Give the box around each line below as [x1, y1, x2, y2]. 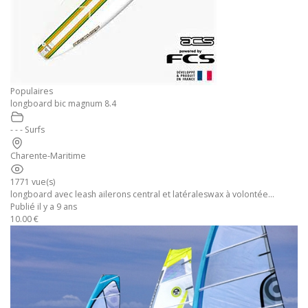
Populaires [10, 85, 53, 97]
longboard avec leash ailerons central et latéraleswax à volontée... [10, 188, 274, 200]
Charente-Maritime [10, 150, 86, 162]
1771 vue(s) [10, 176, 55, 188]
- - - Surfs [10, 124, 45, 135]
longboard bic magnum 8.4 [10, 98, 116, 109]
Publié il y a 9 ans [10, 201, 77, 212]
